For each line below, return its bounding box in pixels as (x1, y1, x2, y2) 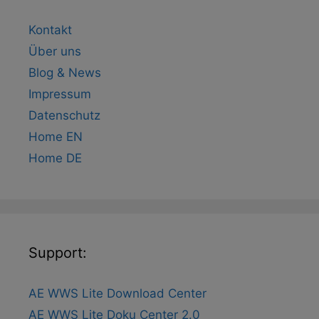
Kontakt (28, 22, 72, 37)
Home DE (28, 150, 82, 165)
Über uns (28, 43, 81, 58)
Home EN (28, 129, 83, 144)
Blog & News (28, 65, 101, 80)
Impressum (28, 86, 91, 101)
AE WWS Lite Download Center (28, 286, 206, 300)
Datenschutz (28, 108, 100, 122)
